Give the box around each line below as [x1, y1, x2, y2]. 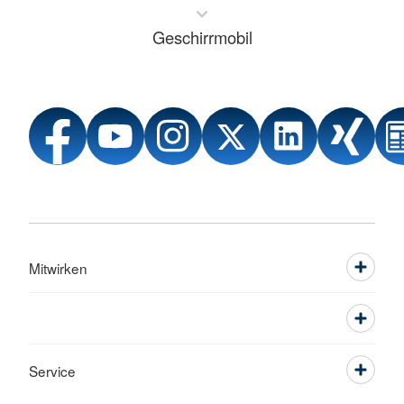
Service [29, 361, 76, 381]
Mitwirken [29, 258, 87, 279]
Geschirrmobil [151, 25, 252, 50]
